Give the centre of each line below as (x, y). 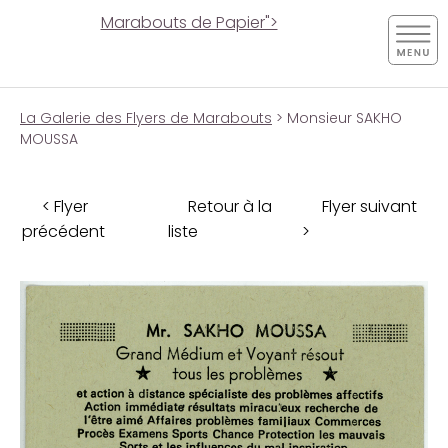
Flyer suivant (369, 206)
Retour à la (230, 206)
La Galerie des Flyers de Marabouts (146, 118)
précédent (63, 231)
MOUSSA (49, 139)
